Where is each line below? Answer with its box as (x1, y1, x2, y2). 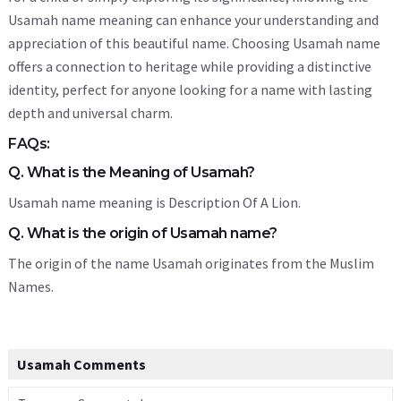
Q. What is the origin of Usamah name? (8, 225, 277, 242)
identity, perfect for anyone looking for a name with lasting (8, 81, 372, 98)
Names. (8, 277, 54, 295)
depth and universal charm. (8, 104, 173, 122)
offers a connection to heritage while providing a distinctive (8, 57, 371, 75)
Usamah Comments (17, 355, 146, 373)
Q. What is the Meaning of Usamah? (8, 164, 255, 181)
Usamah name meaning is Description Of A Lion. (8, 193, 301, 211)
